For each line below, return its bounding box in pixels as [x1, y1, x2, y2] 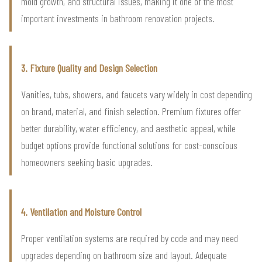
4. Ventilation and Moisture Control [21, 205, 142, 218]
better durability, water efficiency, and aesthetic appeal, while [21, 121, 236, 135]
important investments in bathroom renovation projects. [21, 11, 215, 25]
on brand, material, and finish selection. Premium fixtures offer [21, 104, 241, 118]
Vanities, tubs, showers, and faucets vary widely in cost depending [21, 87, 252, 101]
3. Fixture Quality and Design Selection [21, 61, 157, 74]
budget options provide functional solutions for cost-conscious [21, 138, 237, 151]
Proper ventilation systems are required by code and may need [21, 231, 238, 244]
